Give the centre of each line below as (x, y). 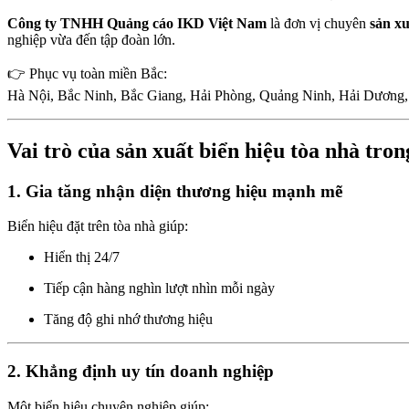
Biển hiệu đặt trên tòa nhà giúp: (98, 226)
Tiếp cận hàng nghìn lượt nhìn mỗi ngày (159, 288)
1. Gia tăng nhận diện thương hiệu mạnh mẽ (175, 191)
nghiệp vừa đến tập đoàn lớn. (91, 39)
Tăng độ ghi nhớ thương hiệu (128, 320)
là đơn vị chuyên (318, 23)
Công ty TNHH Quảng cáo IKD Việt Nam (137, 23)
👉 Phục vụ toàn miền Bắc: (87, 73)
